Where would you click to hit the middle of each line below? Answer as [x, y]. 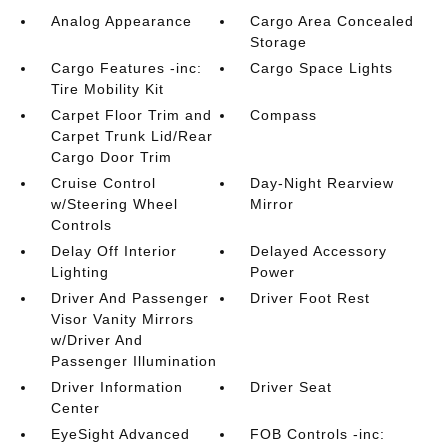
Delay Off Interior [113, 251]
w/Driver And [96, 340]
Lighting [79, 272]
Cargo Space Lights [322, 68]
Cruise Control [103, 183]
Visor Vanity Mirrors [122, 319]
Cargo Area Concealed [332, 21]
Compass [284, 115]
